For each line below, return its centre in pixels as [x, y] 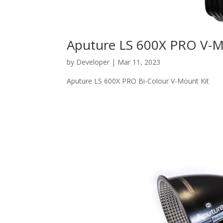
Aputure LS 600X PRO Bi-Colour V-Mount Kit [138, 81]
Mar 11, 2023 [139, 62]
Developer [93, 62]
